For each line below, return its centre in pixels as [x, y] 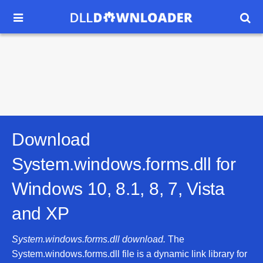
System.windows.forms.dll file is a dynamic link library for [129, 254]
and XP [41, 213]
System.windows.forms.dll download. [89, 239]
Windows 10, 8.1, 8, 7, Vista [118, 189]
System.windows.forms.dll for [124, 164]
